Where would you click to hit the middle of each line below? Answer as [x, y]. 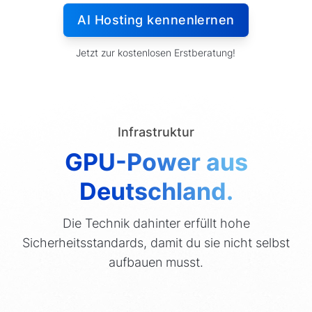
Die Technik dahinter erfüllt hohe [156, 223]
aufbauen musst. [156, 262]
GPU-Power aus [156, 162]
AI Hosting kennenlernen [156, 19]
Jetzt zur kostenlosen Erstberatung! [156, 52]
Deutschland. [156, 191]
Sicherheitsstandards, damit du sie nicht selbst [156, 242]
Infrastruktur [156, 132]
